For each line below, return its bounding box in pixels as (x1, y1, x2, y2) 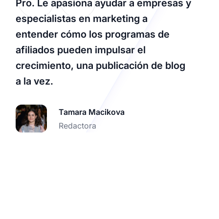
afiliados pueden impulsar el (16, 44, 146, 56)
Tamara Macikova (59, 107, 125, 117)
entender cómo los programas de (16, 28, 170, 41)
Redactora (59, 120, 96, 131)
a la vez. (16, 75, 53, 88)
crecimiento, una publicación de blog (16, 60, 185, 72)
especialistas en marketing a (16, 13, 148, 25)
